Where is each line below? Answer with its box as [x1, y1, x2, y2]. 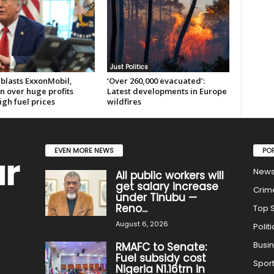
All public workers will [115, 168, 224, 183]
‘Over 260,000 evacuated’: [106, 75, 205, 86]
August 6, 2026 [115, 218, 168, 229]
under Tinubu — [115, 190, 197, 205]
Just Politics [109, 62, 148, 72]
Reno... [115, 201, 147, 216]
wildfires [106, 96, 141, 107]
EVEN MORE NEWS [54, 145, 114, 155]
